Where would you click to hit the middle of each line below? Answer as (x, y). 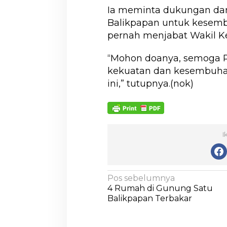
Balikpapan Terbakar (149, 198)
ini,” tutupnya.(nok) (150, 84)
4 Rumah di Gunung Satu (160, 188)
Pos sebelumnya (141, 178)
